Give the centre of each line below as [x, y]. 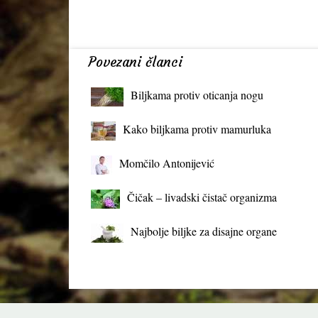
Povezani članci [135, 62]
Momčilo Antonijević [167, 163]
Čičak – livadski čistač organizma [202, 197]
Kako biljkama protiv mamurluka [197, 129]
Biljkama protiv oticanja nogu [197, 95]
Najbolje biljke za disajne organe [204, 231]
